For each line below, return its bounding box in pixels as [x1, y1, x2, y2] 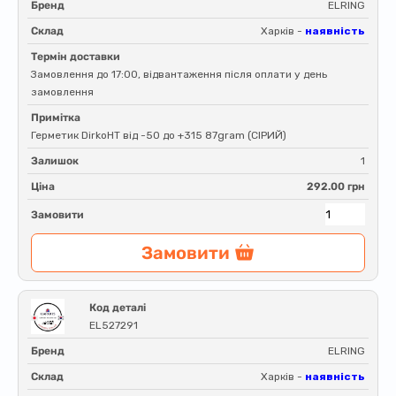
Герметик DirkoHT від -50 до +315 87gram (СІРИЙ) [31, 129, 286, 141]
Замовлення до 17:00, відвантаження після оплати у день [31, 68, 327, 80]
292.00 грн [307, 180, 365, 193]
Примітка [31, 111, 80, 124]
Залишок [31, 155, 79, 167]
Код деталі [89, 301, 146, 314]
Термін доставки [31, 50, 120, 63]
